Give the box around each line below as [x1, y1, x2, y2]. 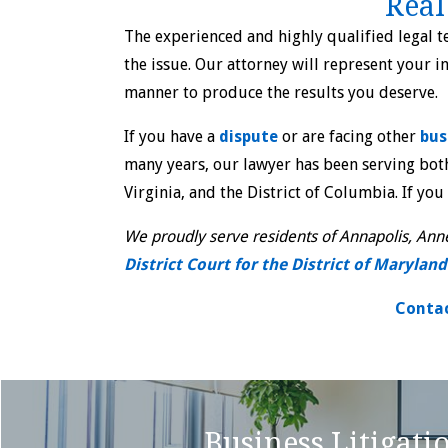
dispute [218, 127, 278, 147]
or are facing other [277, 127, 420, 147]
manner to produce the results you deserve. [123, 83, 438, 103]
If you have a [123, 127, 219, 147]
